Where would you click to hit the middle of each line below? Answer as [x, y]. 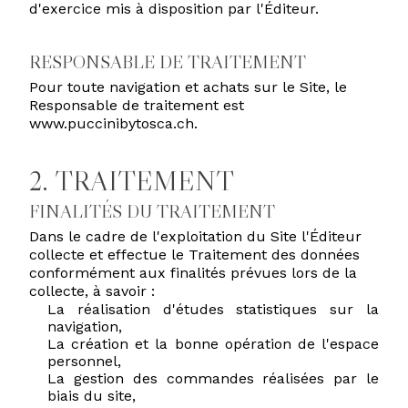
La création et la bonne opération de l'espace [213, 344]
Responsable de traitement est [137, 105]
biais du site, [92, 396]
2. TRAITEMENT [132, 181]
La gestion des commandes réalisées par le [213, 378]
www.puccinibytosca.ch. [113, 123]
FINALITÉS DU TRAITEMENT [152, 211]
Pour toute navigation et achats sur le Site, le [188, 87]
